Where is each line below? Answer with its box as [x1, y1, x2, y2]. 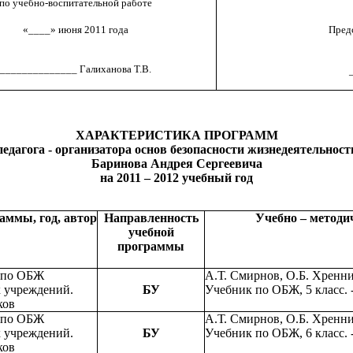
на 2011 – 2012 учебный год [100, 171, 253, 185]
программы [117, 240, 184, 254]
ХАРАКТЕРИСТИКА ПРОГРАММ [75, 128, 278, 143]
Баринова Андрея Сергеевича [91, 157, 262, 171]
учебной [128, 225, 174, 240]
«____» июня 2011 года [23, 24, 128, 36]
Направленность [103, 211, 199, 225]
